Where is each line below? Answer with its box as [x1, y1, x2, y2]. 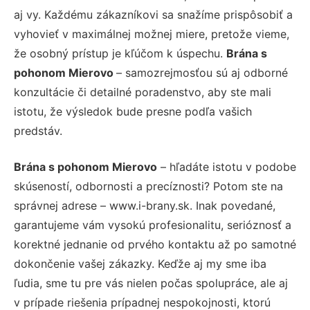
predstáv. [14, 123, 62, 138]
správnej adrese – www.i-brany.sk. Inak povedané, [14, 198, 275, 212]
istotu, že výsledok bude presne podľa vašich [14, 104, 252, 118]
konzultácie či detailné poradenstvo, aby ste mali [14, 84, 271, 99]
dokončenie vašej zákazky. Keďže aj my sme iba [14, 256, 266, 271]
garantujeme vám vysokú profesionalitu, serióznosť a [14, 217, 291, 232]
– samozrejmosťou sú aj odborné [116, 65, 288, 80]
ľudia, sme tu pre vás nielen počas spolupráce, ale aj [14, 275, 288, 290]
